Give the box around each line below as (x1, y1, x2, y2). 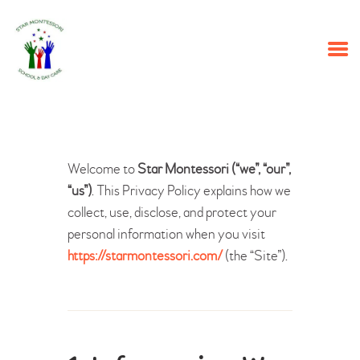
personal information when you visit (67, 224, 265, 243)
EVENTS (67, 142, 125, 157)
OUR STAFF (67, 115, 148, 130)
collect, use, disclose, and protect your (67, 202, 276, 222)
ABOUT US (67, 88, 141, 103)
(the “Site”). (223, 246, 288, 265)
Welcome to (67, 159, 137, 178)
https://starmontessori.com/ (67, 246, 223, 265)
